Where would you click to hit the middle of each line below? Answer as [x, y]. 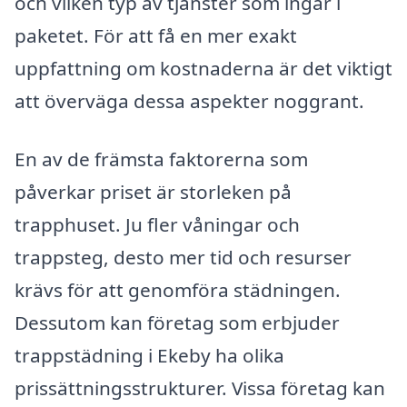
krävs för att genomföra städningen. [178, 289]
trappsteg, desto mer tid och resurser [183, 257]
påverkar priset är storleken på [153, 191]
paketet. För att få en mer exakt [156, 35]
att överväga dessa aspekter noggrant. [189, 100]
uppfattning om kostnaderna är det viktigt [203, 68]
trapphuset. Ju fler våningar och [157, 224]
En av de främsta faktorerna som [161, 159]
